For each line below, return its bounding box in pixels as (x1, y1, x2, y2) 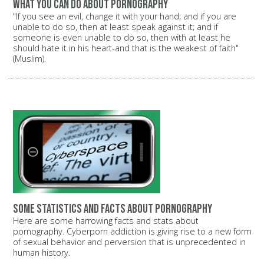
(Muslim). (13, 53, 46, 65)
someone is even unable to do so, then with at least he (13, 32, 230, 44)
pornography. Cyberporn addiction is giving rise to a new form (13, 225, 252, 237)
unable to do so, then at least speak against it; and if (13, 21, 218, 33)
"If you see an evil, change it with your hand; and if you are (13, 11, 236, 22)
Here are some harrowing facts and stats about (13, 214, 199, 226)
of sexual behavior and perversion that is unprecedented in (13, 236, 246, 247)
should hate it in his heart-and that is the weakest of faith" (13, 42, 239, 54)
